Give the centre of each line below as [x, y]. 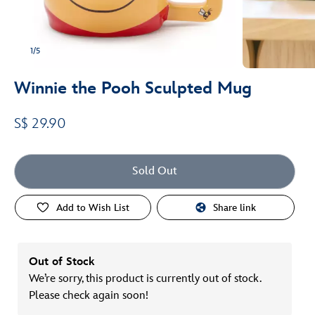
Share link [235, 207]
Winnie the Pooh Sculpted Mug [133, 88]
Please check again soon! [89, 296]
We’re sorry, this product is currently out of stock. [145, 279]
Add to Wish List [93, 207]
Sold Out [155, 171]
